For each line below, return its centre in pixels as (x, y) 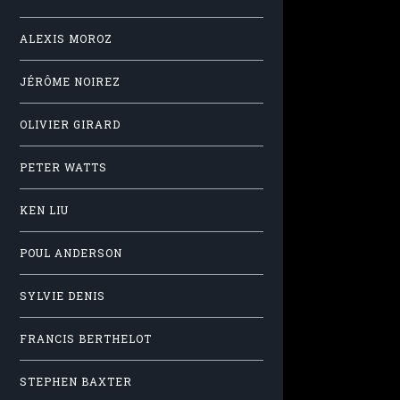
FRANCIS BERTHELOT (86, 339)
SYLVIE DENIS (62, 296)
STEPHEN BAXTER (76, 382)
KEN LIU (44, 210)
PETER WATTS (63, 167)
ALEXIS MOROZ (66, 38)
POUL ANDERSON (71, 253)
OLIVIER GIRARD (70, 124)
